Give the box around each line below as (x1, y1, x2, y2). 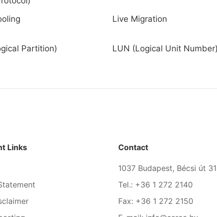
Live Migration (112, 14, 167, 24)
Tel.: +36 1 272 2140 (118, 180, 193, 189)
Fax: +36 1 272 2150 (118, 196, 193, 206)
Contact (118, 142, 148, 152)
